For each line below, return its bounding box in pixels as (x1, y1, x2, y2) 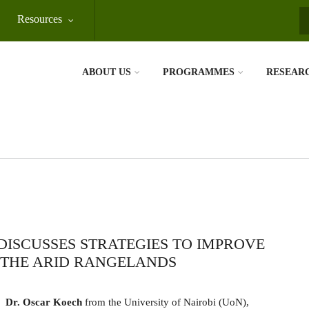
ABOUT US (82, 67, 131, 77)
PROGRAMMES (163, 67, 235, 77)
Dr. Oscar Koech (6, 297, 82, 308)
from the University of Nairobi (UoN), (82, 297, 249, 308)
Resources (17, 13, 62, 25)
